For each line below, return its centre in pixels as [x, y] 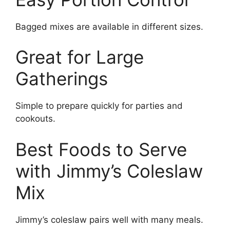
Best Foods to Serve [101, 149]
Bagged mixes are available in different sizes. [109, 26]
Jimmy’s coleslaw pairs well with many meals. [109, 219]
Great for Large [80, 57]
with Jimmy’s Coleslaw [109, 171]
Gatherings [62, 79]
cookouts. [35, 119]
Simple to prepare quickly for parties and [99, 106]
